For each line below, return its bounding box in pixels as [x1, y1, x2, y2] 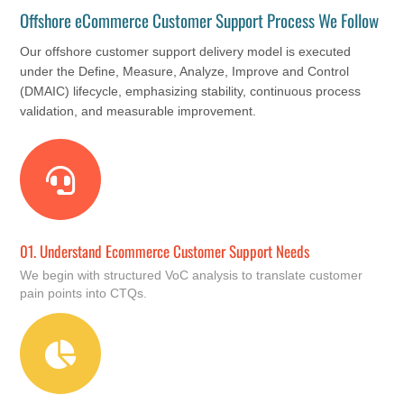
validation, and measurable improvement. [20, 104, 257, 119]
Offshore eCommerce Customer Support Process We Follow [20, 7, 380, 33]
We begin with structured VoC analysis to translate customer [20, 268, 363, 283]
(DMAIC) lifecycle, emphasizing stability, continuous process [20, 84, 362, 99]
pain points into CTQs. [20, 286, 148, 301]
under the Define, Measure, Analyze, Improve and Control [20, 64, 350, 79]
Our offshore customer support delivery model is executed [20, 44, 352, 60]
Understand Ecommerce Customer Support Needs [36, 240, 310, 263]
